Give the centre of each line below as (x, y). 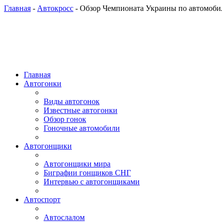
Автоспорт (42, 199)
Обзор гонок (65, 119)
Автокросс (55, 8)
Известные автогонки (81, 110)
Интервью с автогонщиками (92, 182)
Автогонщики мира (77, 164)
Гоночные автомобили (82, 128)
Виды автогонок (72, 101)
